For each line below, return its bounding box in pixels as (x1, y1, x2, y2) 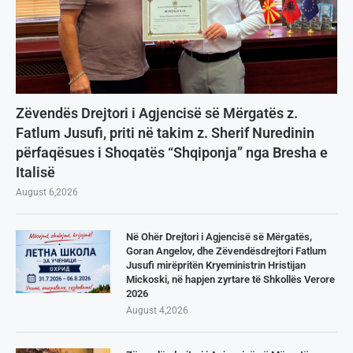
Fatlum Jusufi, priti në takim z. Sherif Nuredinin (16, 124, 314, 141)
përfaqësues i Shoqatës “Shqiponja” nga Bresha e (16, 143, 328, 161)
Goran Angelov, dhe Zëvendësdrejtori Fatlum (126, 244, 326, 257)
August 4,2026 (126, 304, 188, 316)
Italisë (16, 163, 55, 180)
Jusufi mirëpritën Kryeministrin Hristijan (126, 258, 306, 271)
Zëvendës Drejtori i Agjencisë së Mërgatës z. (16, 104, 298, 121)
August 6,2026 (16, 186, 78, 198)
